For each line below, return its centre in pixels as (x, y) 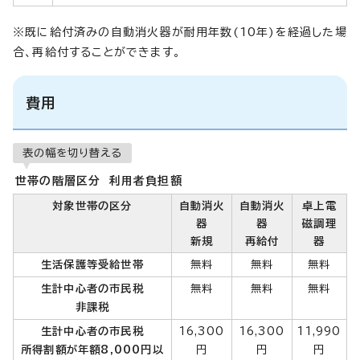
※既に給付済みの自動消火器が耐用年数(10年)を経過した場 (180, 32)
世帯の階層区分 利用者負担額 (99, 180)
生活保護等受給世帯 (92, 264)
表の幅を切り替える (72, 152)
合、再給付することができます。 (97, 52)
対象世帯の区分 (92, 205)
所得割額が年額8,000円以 (92, 349)
